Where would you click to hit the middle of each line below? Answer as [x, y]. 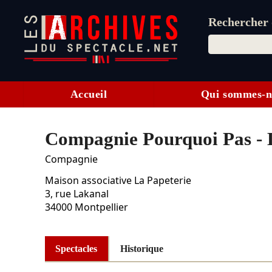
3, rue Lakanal [76, 194]
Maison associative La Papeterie [118, 181]
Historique [141, 248]
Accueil [89, 94]
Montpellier [101, 207]
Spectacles [76, 248]
